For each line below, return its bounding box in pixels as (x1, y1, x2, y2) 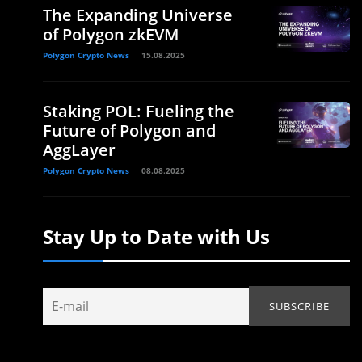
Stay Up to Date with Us (43, 223, 270, 250)
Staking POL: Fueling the (43, 100, 234, 123)
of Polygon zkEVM (43, 23, 179, 46)
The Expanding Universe (43, 4, 233, 27)
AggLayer (43, 139, 116, 162)
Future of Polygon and (43, 120, 216, 142)
